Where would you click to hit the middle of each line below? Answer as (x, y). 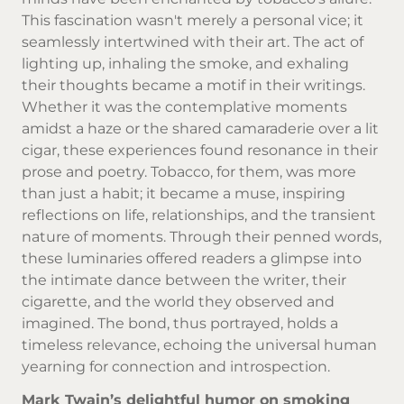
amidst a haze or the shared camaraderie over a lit (200, 129)
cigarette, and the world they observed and (178, 302)
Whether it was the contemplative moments (184, 107)
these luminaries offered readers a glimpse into (192, 259)
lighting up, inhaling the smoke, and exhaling (185, 64)
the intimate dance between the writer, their (184, 280)
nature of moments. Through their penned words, (202, 237)
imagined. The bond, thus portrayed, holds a (180, 324)
